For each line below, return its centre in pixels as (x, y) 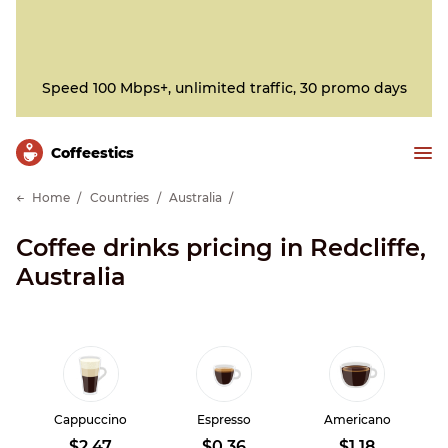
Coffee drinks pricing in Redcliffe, (221, 247)
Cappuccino (91, 419)
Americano (357, 419)
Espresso (223, 419)
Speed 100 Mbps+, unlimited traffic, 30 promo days (224, 88)
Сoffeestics (93, 152)
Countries (119, 197)
